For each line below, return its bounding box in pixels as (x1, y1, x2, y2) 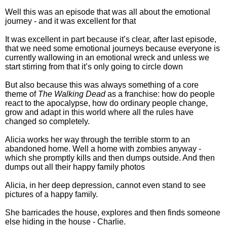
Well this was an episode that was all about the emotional (5, 8, 210, 17)
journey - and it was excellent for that (5, 17, 136, 26)
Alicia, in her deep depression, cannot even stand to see (5, 181, 206, 190)
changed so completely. (5, 117, 90, 126)
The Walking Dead (38, 90, 105, 99)
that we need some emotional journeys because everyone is (5, 44, 220, 53)
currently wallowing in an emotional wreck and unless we (5, 53, 209, 62)
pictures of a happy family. (5, 190, 98, 199)
